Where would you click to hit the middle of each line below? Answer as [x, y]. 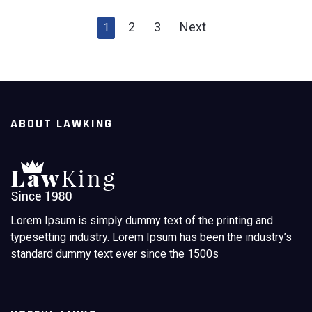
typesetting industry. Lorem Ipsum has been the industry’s [151, 237]
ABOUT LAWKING [62, 124]
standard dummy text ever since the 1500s [115, 254]
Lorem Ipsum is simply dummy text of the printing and [142, 221]
